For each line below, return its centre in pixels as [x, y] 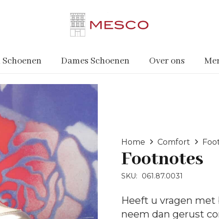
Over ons [167, 61]
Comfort [174, 142]
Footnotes [162, 160]
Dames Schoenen [95, 61]
